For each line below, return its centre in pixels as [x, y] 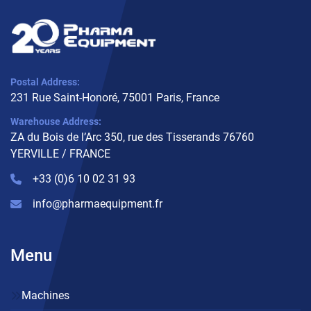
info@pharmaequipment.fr [98, 204]
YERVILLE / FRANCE [60, 154]
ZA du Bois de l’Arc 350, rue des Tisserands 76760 [132, 137]
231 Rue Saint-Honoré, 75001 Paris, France [115, 98]
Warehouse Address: [60, 122]
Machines [45, 296]
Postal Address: [48, 82]
